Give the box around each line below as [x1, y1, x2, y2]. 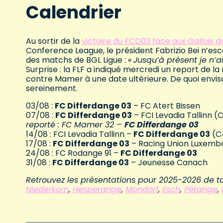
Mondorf [125, 184, 158, 196]
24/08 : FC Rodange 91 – [26, 147, 120, 159]
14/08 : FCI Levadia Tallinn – [26, 128, 133, 140]
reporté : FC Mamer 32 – [26, 119, 124, 131]
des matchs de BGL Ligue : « [26, 54, 133, 66]
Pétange [184, 184, 218, 196]
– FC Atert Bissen [131, 100, 200, 112]
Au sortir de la [26, 35, 82, 47]
